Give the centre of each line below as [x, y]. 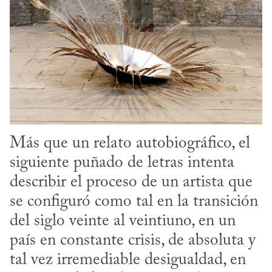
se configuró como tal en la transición [134, 202]
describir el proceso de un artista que [131, 182]
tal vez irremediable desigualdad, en [128, 260]
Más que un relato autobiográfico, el [130, 143]
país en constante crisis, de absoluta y [133, 240]
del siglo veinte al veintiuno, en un [123, 221]
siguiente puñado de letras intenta [122, 163]
